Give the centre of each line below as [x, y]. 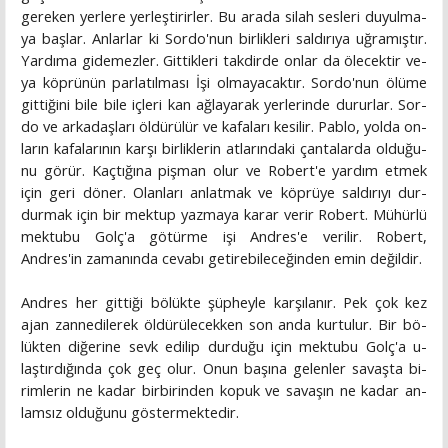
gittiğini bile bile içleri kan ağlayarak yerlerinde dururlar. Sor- [224, 104]
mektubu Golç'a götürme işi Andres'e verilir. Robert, [224, 236]
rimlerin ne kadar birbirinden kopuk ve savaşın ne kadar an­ [224, 390]
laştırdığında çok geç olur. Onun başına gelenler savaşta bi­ [224, 368]
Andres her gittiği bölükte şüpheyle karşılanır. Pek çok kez [224, 302]
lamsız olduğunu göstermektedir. [130, 412]
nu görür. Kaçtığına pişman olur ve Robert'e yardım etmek [224, 170]
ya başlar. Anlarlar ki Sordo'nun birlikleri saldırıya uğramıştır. [224, 38]
